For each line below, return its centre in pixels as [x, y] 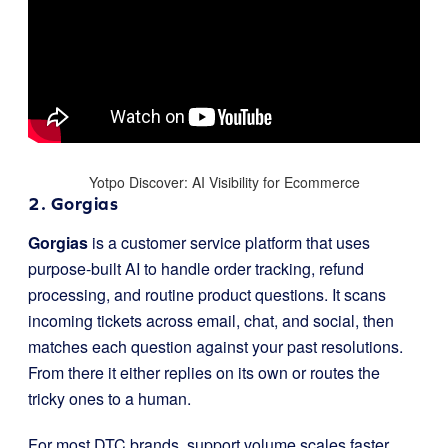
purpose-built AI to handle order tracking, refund [196, 268]
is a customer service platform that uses [229, 242]
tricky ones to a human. [109, 398]
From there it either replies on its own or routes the [204, 372]
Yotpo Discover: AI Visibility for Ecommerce [224, 181]
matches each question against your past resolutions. [215, 346]
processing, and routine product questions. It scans [207, 294]
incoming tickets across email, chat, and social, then [211, 320]
